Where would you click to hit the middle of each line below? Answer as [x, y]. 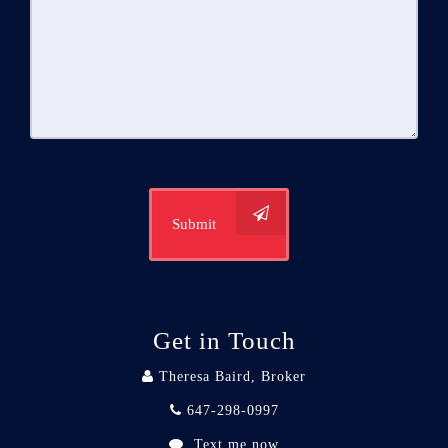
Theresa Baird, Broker [232, 376]
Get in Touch [224, 340]
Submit [194, 223]
